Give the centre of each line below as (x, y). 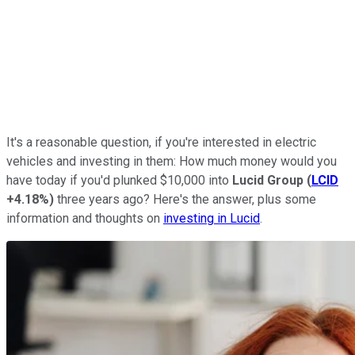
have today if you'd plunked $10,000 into (119, 180)
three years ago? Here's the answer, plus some (185, 199)
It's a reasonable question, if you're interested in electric (161, 142)
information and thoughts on (85, 218)
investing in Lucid (212, 218)
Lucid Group (268, 180)
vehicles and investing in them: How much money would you (172, 161)
